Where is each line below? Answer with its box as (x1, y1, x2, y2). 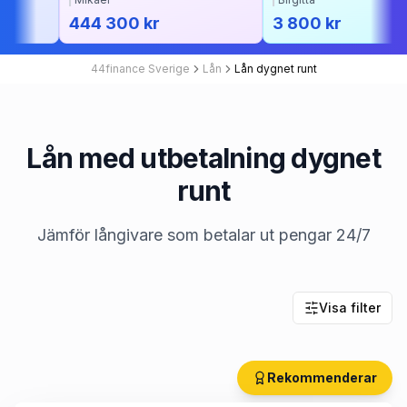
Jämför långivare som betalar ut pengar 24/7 (36, 225, 371, 244)
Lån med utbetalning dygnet (26, 142, 381, 174)
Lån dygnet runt (233, 62, 317, 75)
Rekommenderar (267, 370, 377, 385)
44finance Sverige (90, 62, 190, 75)
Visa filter (319, 300, 381, 315)
